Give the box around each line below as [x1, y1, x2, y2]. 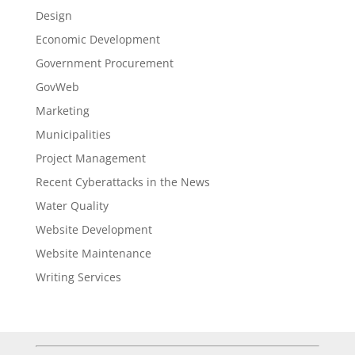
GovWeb [35, 78, 79, 94]
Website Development [35, 221, 152, 237]
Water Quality [35, 197, 109, 213]
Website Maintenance [35, 245, 151, 261]
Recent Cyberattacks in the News [35, 174, 210, 189]
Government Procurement [35, 55, 174, 71]
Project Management [35, 150, 146, 166]
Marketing [35, 102, 90, 118]
